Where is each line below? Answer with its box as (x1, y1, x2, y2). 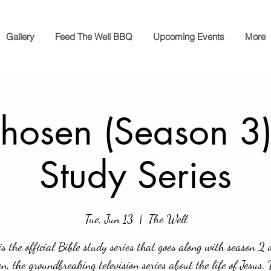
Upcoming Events (153, 31, 224, 42)
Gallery (6, 31, 34, 42)
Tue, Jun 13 (84, 212, 133, 226)
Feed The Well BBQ (55, 31, 132, 42)
